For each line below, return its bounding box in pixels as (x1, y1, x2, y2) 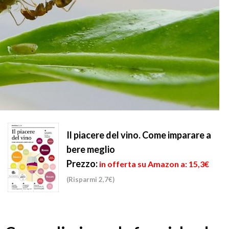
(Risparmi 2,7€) (66, 175, 114, 184)
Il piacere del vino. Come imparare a (66, 129, 211, 141)
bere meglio (66, 144, 115, 155)
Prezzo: (66, 158, 98, 169)
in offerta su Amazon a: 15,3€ (99, 159, 209, 169)
